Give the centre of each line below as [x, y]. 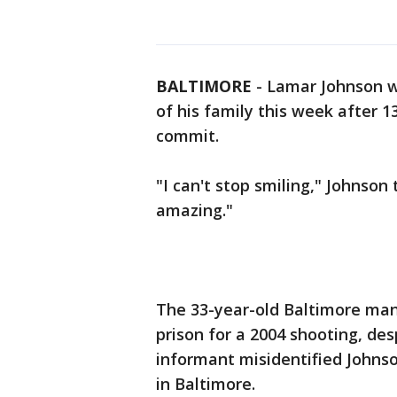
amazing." [195, 210]
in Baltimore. [206, 384]
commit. [187, 136]
